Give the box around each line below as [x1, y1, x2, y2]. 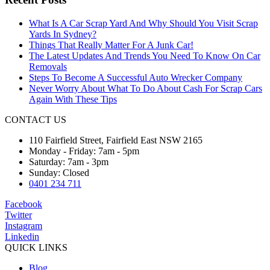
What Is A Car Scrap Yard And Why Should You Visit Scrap [29, 17, 258, 28]
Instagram [5, 220, 42, 231]
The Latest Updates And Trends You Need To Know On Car [29, 50, 260, 61]
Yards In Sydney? [29, 28, 96, 39]
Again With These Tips [29, 93, 117, 104]
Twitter [5, 209, 32, 220]
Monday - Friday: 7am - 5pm [29, 145, 139, 156]
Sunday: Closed [29, 167, 89, 178]
